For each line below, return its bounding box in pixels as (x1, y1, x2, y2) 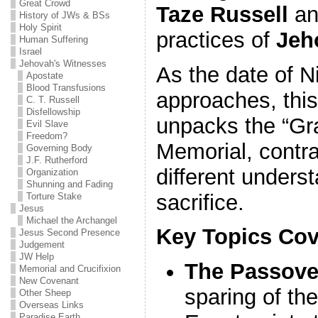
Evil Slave (26, 119, 68, 129)
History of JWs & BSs (18, 10, 110, 21)
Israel (18, 46, 42, 57)
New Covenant (18, 275, 79, 286)
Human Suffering (18, 34, 88, 45)
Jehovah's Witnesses (18, 58, 106, 69)
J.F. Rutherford (26, 155, 87, 165)
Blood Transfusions (26, 82, 106, 93)
